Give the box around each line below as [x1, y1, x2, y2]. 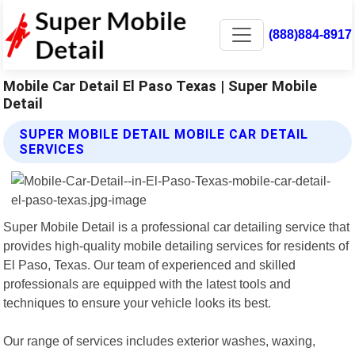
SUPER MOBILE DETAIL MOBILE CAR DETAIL [19, 126, 309, 142]
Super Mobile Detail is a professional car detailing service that [3, 219, 350, 234]
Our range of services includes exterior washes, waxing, [3, 333, 316, 348]
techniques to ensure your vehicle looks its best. [3, 295, 272, 310]
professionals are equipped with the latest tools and [3, 276, 292, 291]
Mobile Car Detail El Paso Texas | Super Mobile [3, 77, 318, 94]
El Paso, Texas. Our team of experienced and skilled [3, 257, 296, 272]
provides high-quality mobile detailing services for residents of [3, 238, 349, 253]
